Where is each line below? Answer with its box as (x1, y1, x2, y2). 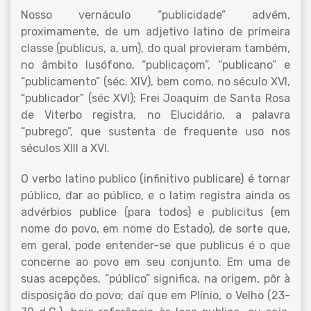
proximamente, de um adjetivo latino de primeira (21, 25, 290, 38)
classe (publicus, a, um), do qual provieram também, (21, 42, 290, 55)
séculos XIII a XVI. (21, 142, 110, 155)
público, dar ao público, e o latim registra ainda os (21, 189, 290, 202)
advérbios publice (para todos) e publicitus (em (21, 205, 290, 219)
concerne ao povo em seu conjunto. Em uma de (21, 255, 290, 269)
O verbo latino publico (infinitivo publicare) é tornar (21, 172, 290, 185)
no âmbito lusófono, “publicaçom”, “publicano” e (21, 58, 290, 72)
